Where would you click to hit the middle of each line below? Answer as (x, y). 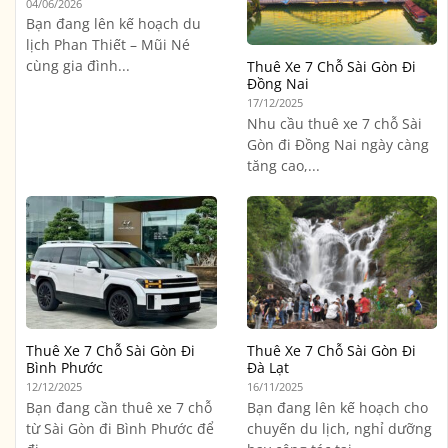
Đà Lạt (267, 367)
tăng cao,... (283, 165)
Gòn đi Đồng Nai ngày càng (337, 144)
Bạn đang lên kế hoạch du (113, 24)
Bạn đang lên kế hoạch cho (337, 407)
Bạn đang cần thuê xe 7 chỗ (119, 407)
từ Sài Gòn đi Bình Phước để (120, 428)
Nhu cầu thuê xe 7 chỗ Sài (334, 123)
